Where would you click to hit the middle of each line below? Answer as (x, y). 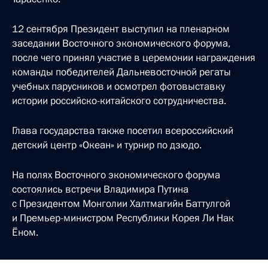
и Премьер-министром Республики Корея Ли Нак (123, 218)
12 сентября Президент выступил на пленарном (121, 29)
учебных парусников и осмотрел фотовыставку (118, 86)
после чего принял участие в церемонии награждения (134, 58)
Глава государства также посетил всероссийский (123, 131)
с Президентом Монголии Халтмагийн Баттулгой (121, 204)
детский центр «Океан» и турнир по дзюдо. (107, 145)
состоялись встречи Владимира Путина (100, 189)
